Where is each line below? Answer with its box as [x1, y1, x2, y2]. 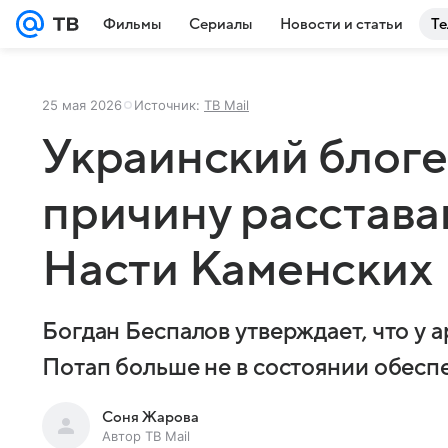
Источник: [134, 97, 204, 113]
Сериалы [189, 16, 252, 32]
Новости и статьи [280, 16, 403, 32]
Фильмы [103, 16, 161, 32]
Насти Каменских [42, 244, 433, 296]
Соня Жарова [102, 409, 199, 425]
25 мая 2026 [42, 97, 122, 113]
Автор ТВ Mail [102, 428, 190, 444]
